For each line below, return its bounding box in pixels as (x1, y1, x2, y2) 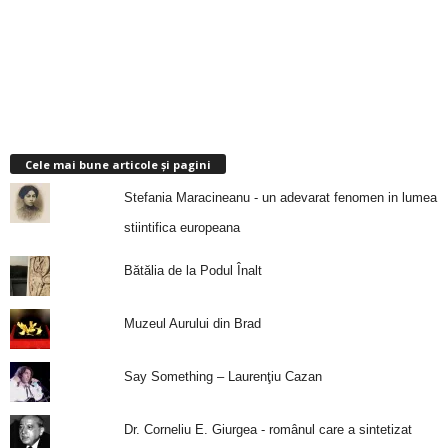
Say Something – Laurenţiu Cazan (123, 369, 322, 384)
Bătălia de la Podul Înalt (123, 263, 262, 278)
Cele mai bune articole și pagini (25, 157, 211, 172)
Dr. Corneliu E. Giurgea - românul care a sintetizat (123, 422, 412, 437)
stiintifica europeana (123, 220, 240, 235)
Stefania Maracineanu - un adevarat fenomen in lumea (123, 190, 437, 205)
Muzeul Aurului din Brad (123, 316, 261, 331)
